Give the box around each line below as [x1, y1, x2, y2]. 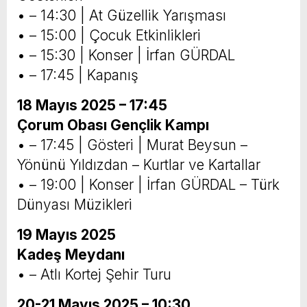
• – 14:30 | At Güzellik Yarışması [17, 7, 226, 25]
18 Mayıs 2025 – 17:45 [17, 97, 167, 114]
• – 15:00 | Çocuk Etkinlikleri [17, 27, 201, 45]
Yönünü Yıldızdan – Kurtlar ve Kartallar [17, 156, 260, 174]
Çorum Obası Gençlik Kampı [17, 116, 209, 134]
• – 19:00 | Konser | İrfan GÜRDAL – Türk [17, 176, 280, 194]
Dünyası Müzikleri [17, 196, 132, 214]
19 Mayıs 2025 [17, 226, 116, 244]
